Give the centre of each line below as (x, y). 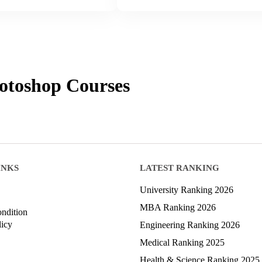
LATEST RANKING (180, 168)
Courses (96, 85)
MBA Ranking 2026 (178, 207)
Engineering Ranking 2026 (190, 225)
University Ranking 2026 (187, 189)
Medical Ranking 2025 (182, 242)
